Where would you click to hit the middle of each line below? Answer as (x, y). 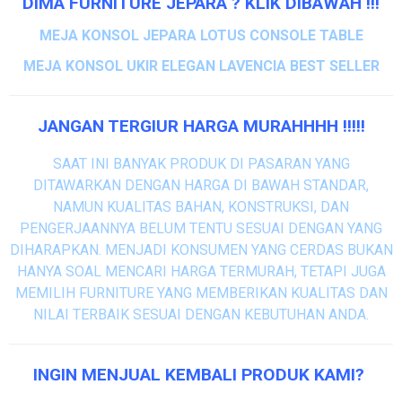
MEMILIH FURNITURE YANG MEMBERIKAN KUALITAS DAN (201, 293)
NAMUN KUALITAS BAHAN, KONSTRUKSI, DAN (201, 206)
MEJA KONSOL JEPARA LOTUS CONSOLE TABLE (201, 35)
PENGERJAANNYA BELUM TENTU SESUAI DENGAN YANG (201, 228)
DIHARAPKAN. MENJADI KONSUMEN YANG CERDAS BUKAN (201, 249)
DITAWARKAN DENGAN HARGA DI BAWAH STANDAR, (201, 185)
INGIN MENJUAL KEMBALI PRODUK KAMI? (201, 374)
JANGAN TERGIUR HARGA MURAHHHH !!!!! (201, 126)
